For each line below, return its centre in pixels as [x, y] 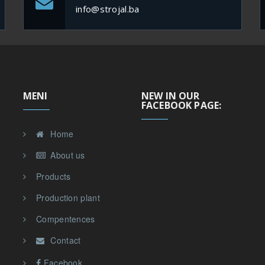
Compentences [66, 219]
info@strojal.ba [108, 9]
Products [54, 176]
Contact [64, 240]
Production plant [68, 197]
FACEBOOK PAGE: [182, 105]
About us [67, 155]
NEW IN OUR [171, 96]
